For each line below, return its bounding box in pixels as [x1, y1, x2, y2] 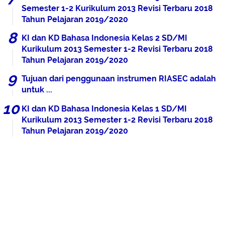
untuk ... [22, 84, 52, 94]
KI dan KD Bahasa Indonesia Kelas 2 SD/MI [22, 33, 187, 43]
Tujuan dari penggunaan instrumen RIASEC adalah [22, 73, 216, 83]
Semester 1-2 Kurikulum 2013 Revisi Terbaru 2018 [22, 3, 213, 13]
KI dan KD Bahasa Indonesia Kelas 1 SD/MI [22, 103, 187, 114]
